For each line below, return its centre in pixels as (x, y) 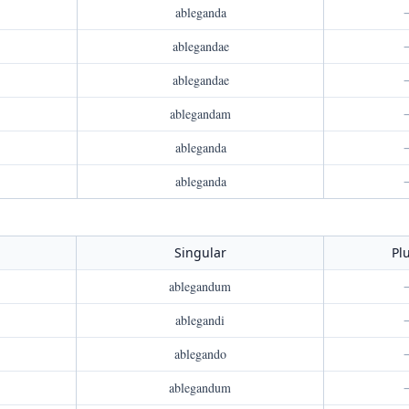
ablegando (200, 354)
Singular (200, 252)
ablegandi (200, 320)
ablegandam (200, 114)
